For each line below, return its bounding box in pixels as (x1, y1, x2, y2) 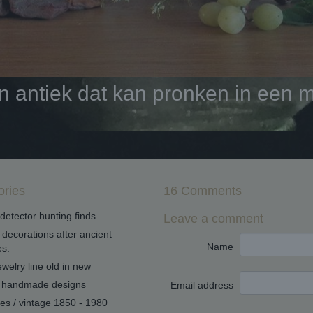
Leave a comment (163, 212, 263, 226)
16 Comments (163, 184, 242, 198)
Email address (170, 279, 233, 291)
